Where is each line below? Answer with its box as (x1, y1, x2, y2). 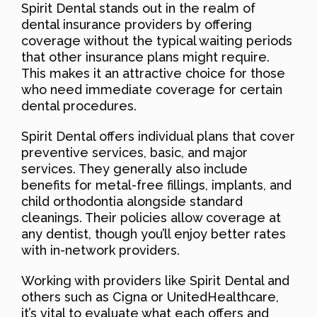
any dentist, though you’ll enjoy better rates (21, 226, 286, 241)
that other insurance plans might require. (21, 49, 270, 64)
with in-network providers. (21, 242, 180, 258)
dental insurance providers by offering (21, 16, 252, 32)
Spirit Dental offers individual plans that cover (21, 128, 295, 144)
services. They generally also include (21, 161, 248, 176)
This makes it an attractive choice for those (21, 65, 285, 81)
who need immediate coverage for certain (21, 81, 282, 97)
